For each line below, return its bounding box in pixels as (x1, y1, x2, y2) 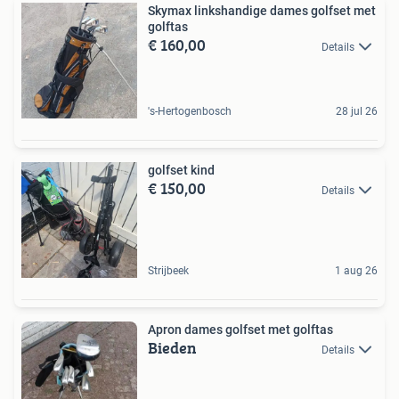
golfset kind (148, 163, 215, 177)
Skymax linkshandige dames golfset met (148, 4, 376, 18)
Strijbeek (148, 265, 189, 277)
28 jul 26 (336, 105, 378, 118)
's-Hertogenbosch (148, 105, 232, 118)
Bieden (148, 336, 197, 360)
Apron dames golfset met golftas (148, 322, 333, 337)
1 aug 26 (335, 265, 378, 277)
